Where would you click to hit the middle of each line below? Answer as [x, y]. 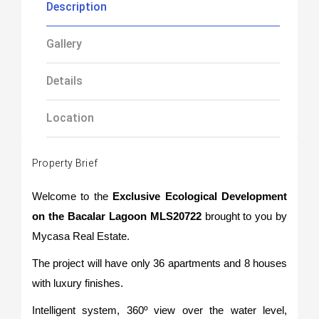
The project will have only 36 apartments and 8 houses [159, 263]
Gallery [64, 44]
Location [70, 118]
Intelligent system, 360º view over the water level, [159, 310]
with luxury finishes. [77, 283]
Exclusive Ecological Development [200, 196]
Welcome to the [72, 196]
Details [64, 81]
